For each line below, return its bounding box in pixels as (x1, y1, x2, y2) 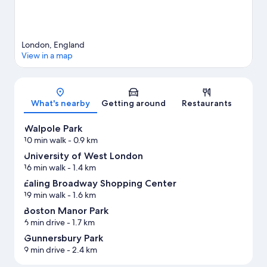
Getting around (101, 97, 166, 108)
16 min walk (24, 162, 66, 173)
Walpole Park (24, 122, 82, 134)
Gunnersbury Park (24, 232, 103, 244)
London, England (21, 39, 85, 50)
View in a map (21, 49, 73, 61)
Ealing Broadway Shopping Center (24, 177, 176, 189)
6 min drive (24, 216, 65, 228)
